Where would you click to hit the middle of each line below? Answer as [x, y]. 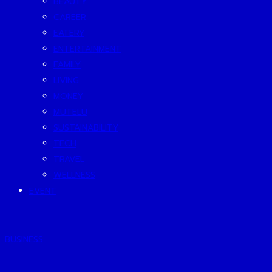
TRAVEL [69, 159]
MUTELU [70, 112]
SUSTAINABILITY [86, 128]
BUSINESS [24, 240]
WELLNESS [74, 175]
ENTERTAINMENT [87, 49]
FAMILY [67, 65]
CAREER [70, 17]
